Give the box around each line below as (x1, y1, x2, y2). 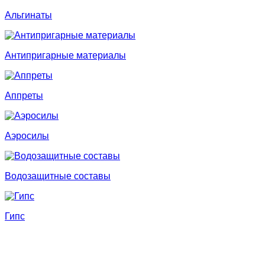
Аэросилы (5, 131, 49, 141)
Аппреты (5, 91, 43, 101)
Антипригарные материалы (5, 50, 126, 60)
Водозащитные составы (5, 171, 111, 181)
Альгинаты (5, 10, 52, 20)
